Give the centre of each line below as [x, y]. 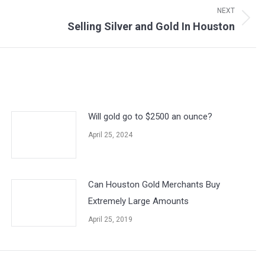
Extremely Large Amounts [139, 201]
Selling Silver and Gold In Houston [151, 26]
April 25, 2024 [111, 135]
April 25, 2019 [111, 219]
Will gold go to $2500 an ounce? [151, 116]
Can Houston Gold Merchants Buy [154, 184]
